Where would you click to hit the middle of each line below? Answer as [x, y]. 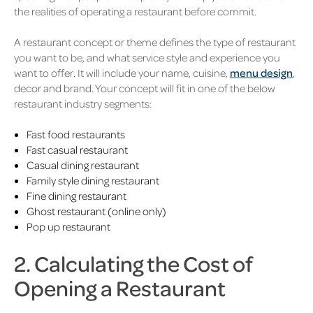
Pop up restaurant [68, 227]
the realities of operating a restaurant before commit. [135, 11]
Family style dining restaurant [93, 181]
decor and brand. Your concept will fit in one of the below [145, 88]
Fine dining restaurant [76, 196]
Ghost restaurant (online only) [96, 211]
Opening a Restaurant [120, 288]
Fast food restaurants [75, 134]
